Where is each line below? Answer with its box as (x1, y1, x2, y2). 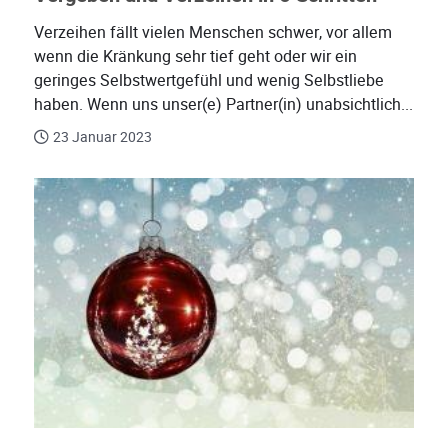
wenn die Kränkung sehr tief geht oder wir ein (34, 44, 357, 68)
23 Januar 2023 (53, 126, 152, 147)
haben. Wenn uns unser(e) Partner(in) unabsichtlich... (34, 92, 413, 116)
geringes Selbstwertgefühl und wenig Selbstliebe (34, 68, 384, 92)
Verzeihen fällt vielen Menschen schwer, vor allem (34, 20, 392, 44)
